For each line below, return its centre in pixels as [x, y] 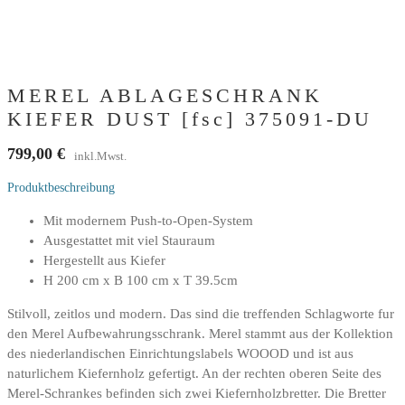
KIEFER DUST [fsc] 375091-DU [190, 118]
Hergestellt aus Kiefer [104, 260]
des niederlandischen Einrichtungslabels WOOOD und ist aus [180, 353]
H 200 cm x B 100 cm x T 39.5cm [141, 280]
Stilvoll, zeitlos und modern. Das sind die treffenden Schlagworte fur [201, 313]
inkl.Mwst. [100, 155]
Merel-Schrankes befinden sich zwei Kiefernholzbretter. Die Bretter [197, 393]
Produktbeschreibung [61, 187]
